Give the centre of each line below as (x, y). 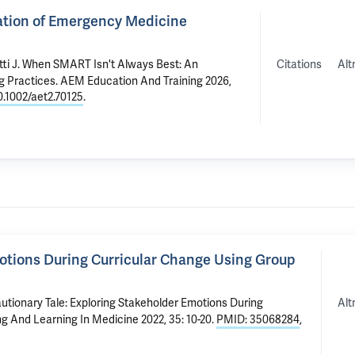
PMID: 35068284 (258, 319)
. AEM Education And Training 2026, (143, 81)
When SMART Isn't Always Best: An (110, 64)
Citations (299, 64)
